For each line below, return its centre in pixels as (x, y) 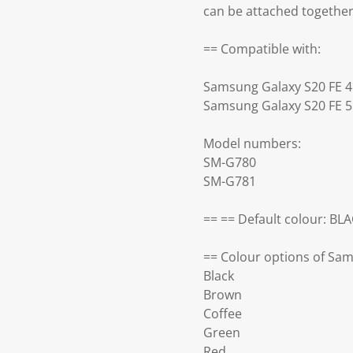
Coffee (223, 314)
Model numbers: (252, 144)
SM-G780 (230, 163)
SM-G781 (230, 182)
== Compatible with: (262, 49)
